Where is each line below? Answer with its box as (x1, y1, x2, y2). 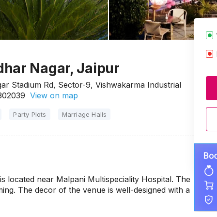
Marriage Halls (62, 110, 107, 118)
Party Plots (13, 110, 46, 118)
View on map (25, 91, 78, 100)
